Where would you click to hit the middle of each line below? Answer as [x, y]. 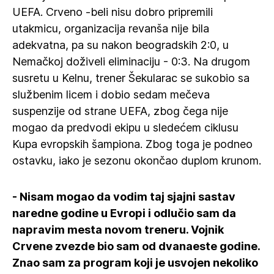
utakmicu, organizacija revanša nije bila [111, 28]
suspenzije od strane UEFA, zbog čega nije [120, 111]
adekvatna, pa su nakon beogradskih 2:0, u [120, 45]
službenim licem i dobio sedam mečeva [111, 94]
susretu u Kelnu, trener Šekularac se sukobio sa [131, 78]
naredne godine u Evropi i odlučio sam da [124, 213]
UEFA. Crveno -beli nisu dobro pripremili [113, 12]
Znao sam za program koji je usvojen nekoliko [135, 263]
